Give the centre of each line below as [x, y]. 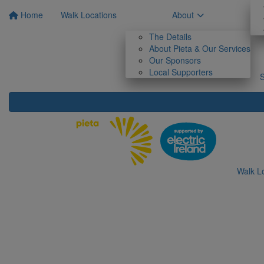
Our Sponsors [175, 60]
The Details [170, 37]
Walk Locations [89, 15]
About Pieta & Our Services [200, 48]
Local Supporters [181, 72]
